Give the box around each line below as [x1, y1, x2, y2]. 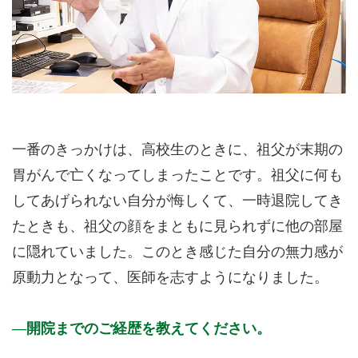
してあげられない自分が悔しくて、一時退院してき [12, 193, 343, 209]
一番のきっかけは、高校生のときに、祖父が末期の [12, 141, 343, 157]
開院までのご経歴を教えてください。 [26, 320, 271, 336]
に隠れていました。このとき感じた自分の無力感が [12, 244, 343, 260]
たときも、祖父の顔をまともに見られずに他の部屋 [12, 218, 343, 234]
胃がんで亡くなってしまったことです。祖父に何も [12, 167, 343, 183]
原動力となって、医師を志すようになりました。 [12, 269, 328, 285]
